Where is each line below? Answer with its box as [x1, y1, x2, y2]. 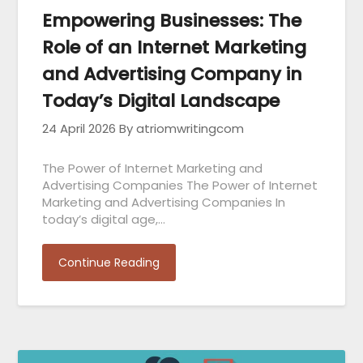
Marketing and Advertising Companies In [42, 193, 286, 211]
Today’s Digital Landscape [42, 88, 280, 113]
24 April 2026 [42, 119, 117, 137]
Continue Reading [58, 254, 160, 271]
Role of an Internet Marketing [42, 34, 307, 60]
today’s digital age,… [42, 210, 166, 228]
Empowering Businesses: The [42, 7, 302, 33]
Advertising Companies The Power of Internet [42, 176, 318, 194]
